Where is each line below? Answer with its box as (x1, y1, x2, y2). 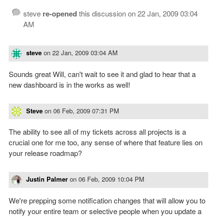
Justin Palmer (26, 174, 68, 184)
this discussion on (77, 8, 138, 19)
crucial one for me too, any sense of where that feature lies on (9, 137, 202, 148)
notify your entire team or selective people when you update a (9, 205, 201, 216)
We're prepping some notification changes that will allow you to (9, 195, 205, 205)
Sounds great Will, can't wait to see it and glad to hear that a (9, 68, 196, 79)
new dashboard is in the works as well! (9, 79, 130, 90)
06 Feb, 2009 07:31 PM (53, 106, 119, 115)
